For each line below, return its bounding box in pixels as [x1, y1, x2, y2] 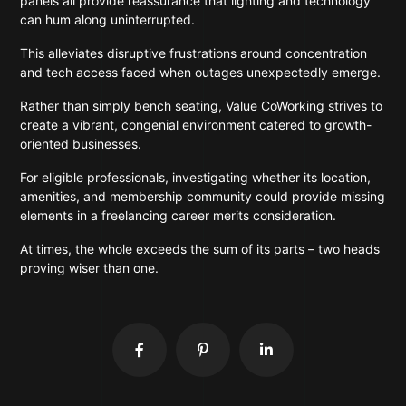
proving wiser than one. [20, 260, 159, 275]
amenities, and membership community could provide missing [20, 188, 386, 204]
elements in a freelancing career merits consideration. [20, 208, 341, 223]
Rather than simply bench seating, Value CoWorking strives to [20, 98, 383, 113]
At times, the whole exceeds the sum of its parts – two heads [20, 241, 381, 256]
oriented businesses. [20, 136, 146, 151]
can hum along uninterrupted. [20, 12, 199, 27]
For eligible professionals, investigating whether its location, [20, 169, 372, 185]
